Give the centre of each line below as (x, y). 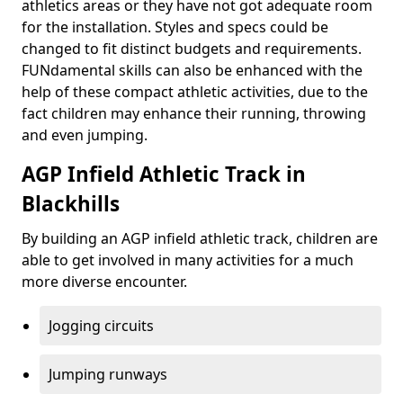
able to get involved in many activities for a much (188, 260)
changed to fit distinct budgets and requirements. (192, 49)
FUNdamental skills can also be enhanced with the (192, 70)
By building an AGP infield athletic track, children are (200, 238)
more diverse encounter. (104, 282)
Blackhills (71, 204)
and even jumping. (85, 135)
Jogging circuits (101, 326)
